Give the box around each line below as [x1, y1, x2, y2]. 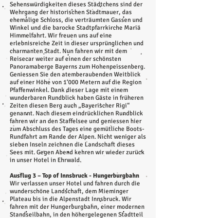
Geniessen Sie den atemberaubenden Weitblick [10, 71, 141, 78]
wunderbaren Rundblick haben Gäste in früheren [10, 94, 144, 102]
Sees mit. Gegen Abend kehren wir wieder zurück [10, 148, 145, 156]
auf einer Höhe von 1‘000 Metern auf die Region [10, 78, 142, 86]
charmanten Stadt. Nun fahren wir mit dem [10, 47, 127, 55]
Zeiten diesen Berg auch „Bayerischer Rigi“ [10, 102, 129, 109]
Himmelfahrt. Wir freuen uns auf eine [10, 32, 112, 39]
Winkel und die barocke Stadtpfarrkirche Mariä [10, 24, 141, 32]
